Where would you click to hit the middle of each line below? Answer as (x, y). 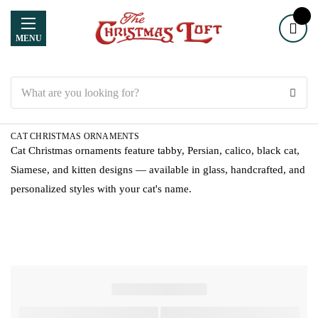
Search (24, 84)
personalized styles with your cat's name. (101, 189)
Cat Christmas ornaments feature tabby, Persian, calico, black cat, (155, 150)
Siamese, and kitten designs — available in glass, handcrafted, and (158, 170)
